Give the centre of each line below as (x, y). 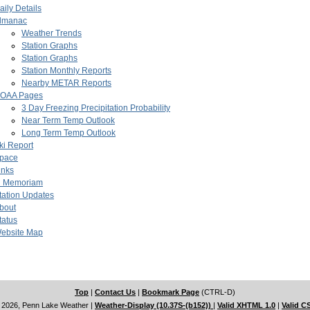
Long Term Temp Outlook (69, 133)
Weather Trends (52, 34)
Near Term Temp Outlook (68, 121)
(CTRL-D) (217, 292)
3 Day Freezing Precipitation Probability (96, 108)
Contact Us (115, 292)
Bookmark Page (171, 292)
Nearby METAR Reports (66, 83)
